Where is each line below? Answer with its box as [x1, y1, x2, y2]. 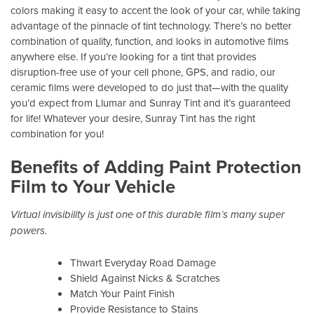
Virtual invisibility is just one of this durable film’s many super [11, 209, 285, 222]
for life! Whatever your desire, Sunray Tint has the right [11, 110, 255, 125]
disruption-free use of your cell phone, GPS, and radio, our [11, 64, 275, 79]
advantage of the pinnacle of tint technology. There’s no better [11, 18, 292, 33]
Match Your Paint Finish [70, 285, 175, 301]
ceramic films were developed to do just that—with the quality [11, 79, 288, 95]
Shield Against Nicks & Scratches [70, 270, 220, 285]
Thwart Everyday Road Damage [70, 254, 216, 270]
